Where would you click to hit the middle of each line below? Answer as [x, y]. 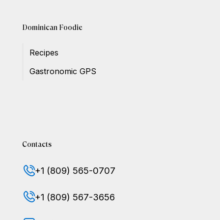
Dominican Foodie [53, 27]
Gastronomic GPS [63, 71]
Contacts [37, 144]
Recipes [44, 52]
